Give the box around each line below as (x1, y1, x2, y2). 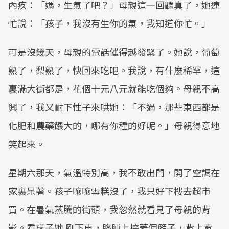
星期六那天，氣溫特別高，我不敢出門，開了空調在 (8, 166, 220, 179)
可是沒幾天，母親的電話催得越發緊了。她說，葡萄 (8, 45, 220, 58)
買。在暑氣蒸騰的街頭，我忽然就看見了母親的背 (8, 202, 211, 216)
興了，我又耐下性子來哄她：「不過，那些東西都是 (8, 100, 220, 113)
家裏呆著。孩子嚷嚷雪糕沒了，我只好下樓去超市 (8, 184, 211, 197)
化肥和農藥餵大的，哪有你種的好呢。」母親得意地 (8, 119, 220, 132)
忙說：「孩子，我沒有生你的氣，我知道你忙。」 (8, 16, 211, 30)
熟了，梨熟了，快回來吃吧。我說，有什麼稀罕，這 (8, 63, 220, 77)
